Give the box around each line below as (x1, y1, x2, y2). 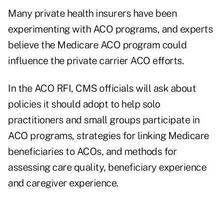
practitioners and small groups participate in (8, 114, 200, 126)
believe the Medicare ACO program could (8, 39, 186, 51)
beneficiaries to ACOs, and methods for (8, 146, 177, 158)
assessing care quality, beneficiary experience (8, 161, 206, 174)
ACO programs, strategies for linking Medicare (8, 130, 209, 142)
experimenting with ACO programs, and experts (8, 23, 213, 36)
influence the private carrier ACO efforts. (8, 55, 184, 67)
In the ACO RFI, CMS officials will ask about (8, 82, 196, 95)
